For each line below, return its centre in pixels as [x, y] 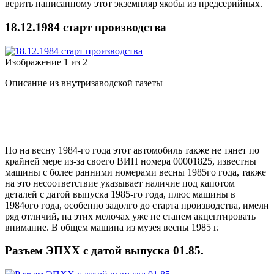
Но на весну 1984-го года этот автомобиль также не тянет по [132, 150]
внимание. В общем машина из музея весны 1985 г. [112, 227]
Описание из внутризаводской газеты [84, 83]
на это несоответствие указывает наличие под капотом [120, 183]
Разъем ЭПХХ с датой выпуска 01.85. [104, 251]
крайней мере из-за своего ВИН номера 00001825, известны [131, 161]
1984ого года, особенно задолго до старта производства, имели [137, 205]
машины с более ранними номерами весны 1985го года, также [135, 172]
